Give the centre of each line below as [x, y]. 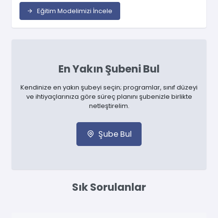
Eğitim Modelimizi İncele [75, 11]
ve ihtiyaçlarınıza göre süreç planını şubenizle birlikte [109, 96]
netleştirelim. [109, 106]
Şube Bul [115, 134]
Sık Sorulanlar [109, 187]
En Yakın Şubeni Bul [109, 69]
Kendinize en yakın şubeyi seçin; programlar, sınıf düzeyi [109, 87]
